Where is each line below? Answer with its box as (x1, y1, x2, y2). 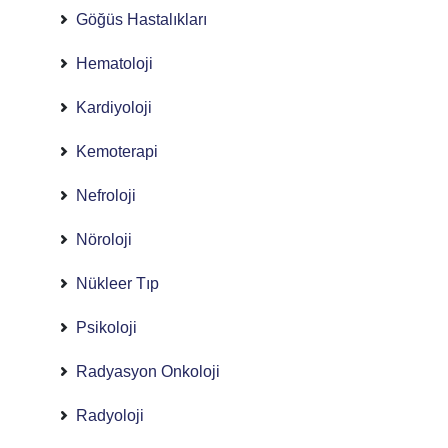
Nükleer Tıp (75, 275, 159, 292)
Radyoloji (75, 407, 144, 424)
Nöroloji (75, 231, 132, 248)
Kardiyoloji (75, 99, 152, 116)
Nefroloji (75, 187, 136, 204)
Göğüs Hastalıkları (75, 11, 207, 28)
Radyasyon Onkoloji (75, 363, 220, 380)
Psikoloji (75, 319, 137, 336)
